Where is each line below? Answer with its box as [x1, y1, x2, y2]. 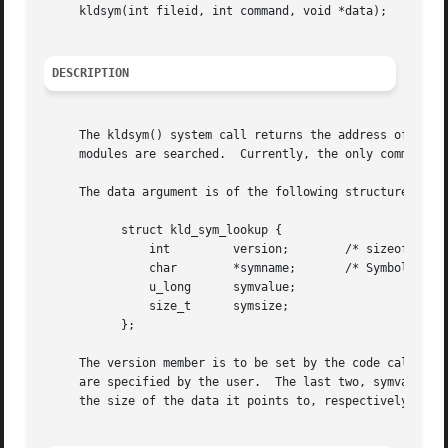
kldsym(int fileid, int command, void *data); [44, 4, 388, 19]
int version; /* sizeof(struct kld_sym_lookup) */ [44, 242, 101, 257]
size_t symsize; [44, 299, 101, 314]
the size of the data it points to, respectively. [44, 394, 416, 409]
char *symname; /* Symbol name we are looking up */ [44, 261, 101, 276]
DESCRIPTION [52, 66, 130, 81]
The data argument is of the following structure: [44, 185, 416, 200]
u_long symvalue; [44, 280, 101, 295]
